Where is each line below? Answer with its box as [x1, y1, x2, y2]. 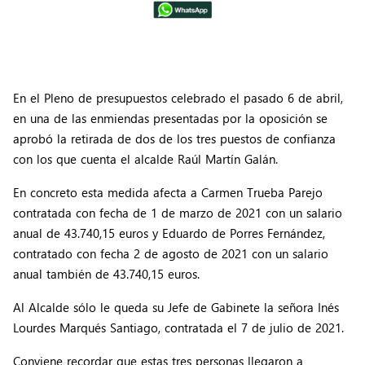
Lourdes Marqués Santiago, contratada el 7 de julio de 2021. [13, 319, 344, 336]
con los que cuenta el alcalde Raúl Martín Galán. [13, 151, 278, 168]
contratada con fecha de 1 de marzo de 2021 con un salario [13, 204, 342, 222]
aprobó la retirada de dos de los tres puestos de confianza [13, 130, 336, 147]
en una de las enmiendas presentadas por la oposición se [13, 110, 328, 127]
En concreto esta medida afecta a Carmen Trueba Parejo [13, 184, 323, 201]
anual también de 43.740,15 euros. [13, 266, 200, 283]
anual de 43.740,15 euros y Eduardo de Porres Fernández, [13, 225, 325, 242]
